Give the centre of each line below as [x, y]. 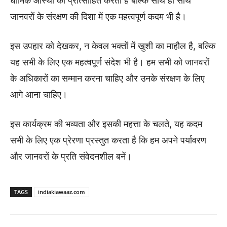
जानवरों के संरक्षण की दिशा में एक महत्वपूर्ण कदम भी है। [98, 17]
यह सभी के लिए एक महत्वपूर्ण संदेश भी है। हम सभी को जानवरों [110, 62]
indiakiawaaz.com [62, 192]
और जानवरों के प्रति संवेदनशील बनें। [71, 157]
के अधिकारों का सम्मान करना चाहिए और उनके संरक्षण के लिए [107, 79]
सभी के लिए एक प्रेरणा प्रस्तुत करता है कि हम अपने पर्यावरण [108, 140]
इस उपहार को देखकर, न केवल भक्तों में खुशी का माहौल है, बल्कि [113, 46]
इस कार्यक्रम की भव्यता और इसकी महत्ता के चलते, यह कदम [106, 124]
